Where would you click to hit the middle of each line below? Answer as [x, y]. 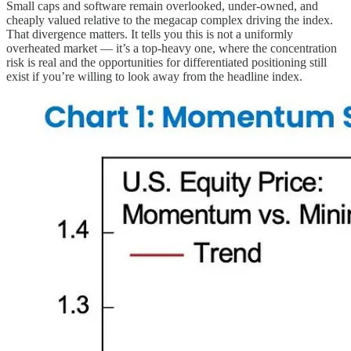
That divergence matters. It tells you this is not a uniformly [150, 34]
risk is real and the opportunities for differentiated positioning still [166, 62]
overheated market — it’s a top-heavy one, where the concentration [172, 48]
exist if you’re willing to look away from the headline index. [154, 76]
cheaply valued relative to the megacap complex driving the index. [170, 20]
